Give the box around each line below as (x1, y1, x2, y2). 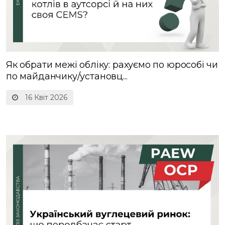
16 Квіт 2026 (23, 92, 67, 102)
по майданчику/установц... (6, 70, 128, 82)
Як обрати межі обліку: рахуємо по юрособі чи (6, 59, 218, 70)
